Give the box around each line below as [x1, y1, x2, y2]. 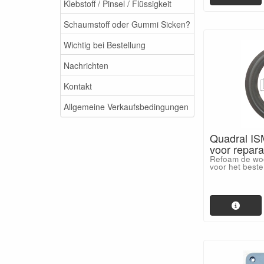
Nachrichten [64, 59, 108, 71]
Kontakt [64, 80, 92, 92]
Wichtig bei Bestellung [64, 38, 146, 51]
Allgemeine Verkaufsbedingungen [64, 100, 189, 113]
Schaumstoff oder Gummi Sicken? [64, 18, 190, 30]
